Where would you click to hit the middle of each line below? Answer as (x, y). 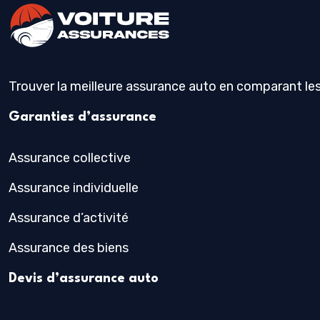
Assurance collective (70, 157)
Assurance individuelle (74, 187)
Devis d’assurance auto (84, 278)
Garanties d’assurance (82, 117)
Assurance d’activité (69, 217)
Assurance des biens (69, 247)
